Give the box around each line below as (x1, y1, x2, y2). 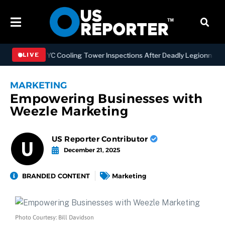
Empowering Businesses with (10, 91, 203, 106)
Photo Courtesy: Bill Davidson (15, 214, 94, 221)
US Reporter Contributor (51, 134, 150, 144)
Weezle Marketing (10, 103, 128, 119)
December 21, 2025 (63, 146, 120, 154)
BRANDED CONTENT (22, 171, 90, 180)
